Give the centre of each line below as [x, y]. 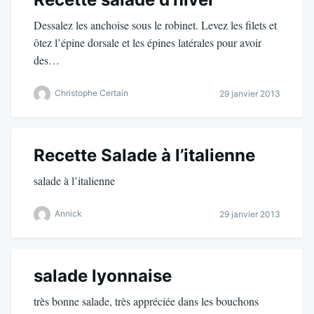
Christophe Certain [91, 93]
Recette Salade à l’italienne [144, 155]
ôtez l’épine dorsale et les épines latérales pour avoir [148, 42]
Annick [68, 214]
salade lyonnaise [103, 275]
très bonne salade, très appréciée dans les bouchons [146, 301]
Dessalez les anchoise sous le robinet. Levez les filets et [155, 25]
